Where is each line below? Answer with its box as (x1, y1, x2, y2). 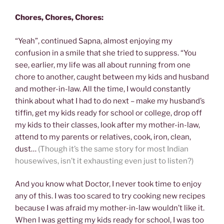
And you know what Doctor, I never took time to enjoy (15, 179, 201, 189)
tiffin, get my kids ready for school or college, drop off (15, 108, 202, 117)
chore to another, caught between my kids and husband (15, 72, 209, 81)
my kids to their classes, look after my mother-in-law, (15, 120, 200, 129)
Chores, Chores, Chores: (15, 13, 103, 22)
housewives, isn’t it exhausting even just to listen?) (15, 156, 193, 165)
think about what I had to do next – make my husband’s (15, 96, 205, 105)
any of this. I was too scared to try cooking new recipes (15, 191, 205, 201)
